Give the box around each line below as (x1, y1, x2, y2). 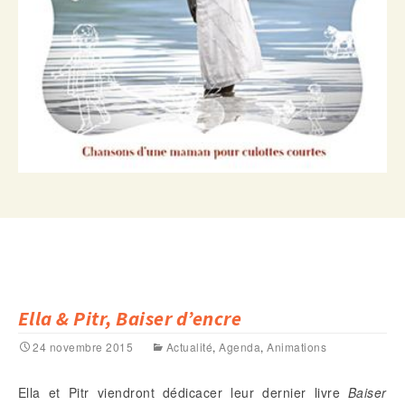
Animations (267, 339, 327, 355)
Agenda (219, 339, 261, 355)
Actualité (166, 339, 213, 355)
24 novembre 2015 (33, 339, 134, 355)
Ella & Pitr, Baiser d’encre (18, 306, 242, 332)
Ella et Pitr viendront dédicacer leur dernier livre (18, 383, 348, 402)
